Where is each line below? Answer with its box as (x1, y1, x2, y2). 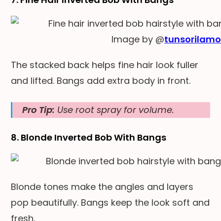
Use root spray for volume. (55, 103, 175, 116)
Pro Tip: (22, 103, 55, 116)
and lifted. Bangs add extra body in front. (11, 74, 191, 87)
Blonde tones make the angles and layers (11, 180, 194, 193)
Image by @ (111, 33, 164, 45)
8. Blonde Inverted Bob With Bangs (11, 131, 167, 144)
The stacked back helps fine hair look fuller (11, 58, 199, 71)
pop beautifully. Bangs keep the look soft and (11, 196, 210, 209)
